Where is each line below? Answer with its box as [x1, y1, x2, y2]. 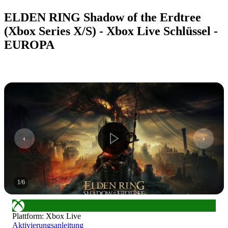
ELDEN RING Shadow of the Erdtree [4, 10, 201, 24]
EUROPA [4, 38, 54, 51]
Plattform [12, 211, 42, 220]
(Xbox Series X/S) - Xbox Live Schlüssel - [4, 24, 218, 38]
